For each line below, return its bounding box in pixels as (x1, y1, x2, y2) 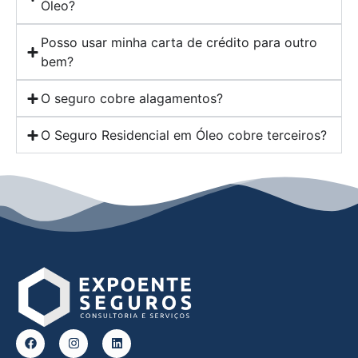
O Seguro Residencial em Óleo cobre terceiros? (41, 127, 327, 144)
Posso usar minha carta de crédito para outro (41, 34, 317, 51)
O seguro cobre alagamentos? (41, 90, 223, 107)
